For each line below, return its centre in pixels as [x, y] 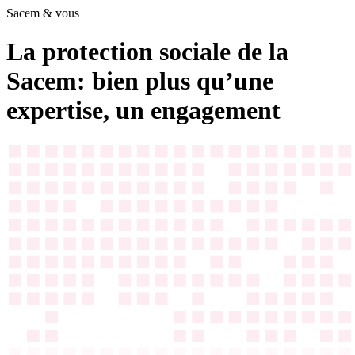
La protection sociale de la [147, 52]
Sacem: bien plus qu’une [140, 81]
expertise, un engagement [143, 111]
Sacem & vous [43, 13]
